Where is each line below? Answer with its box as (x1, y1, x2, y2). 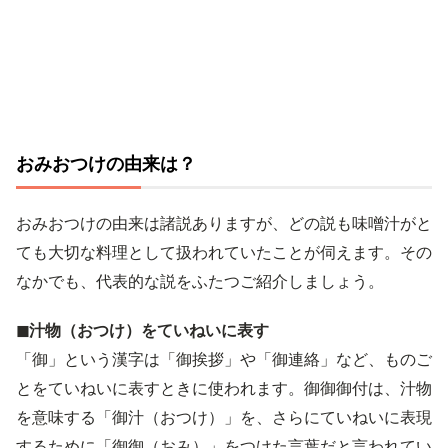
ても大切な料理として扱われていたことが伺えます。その (16, 242, 432, 262)
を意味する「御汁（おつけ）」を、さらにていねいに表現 (16, 407, 432, 427)
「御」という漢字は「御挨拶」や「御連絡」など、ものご (16, 349, 432, 369)
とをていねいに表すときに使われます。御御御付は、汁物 (16, 378, 432, 398)
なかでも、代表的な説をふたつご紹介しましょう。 (16, 271, 384, 291)
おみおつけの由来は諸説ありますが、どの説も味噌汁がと (16, 213, 432, 233)
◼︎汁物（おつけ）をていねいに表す (16, 320, 269, 340)
